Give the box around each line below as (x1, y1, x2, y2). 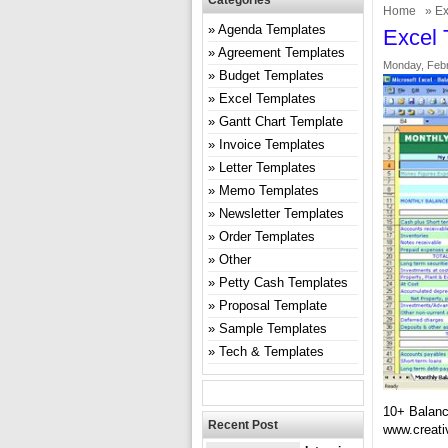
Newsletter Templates (219, 206, 344, 221)
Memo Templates (219, 183, 319, 198)
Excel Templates (219, 91, 316, 106)
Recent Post (208, 418, 278, 432)
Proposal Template (219, 298, 327, 313)
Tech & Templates (219, 344, 324, 359)
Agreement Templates (218, 45, 345, 60)
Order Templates (219, 229, 315, 244)
